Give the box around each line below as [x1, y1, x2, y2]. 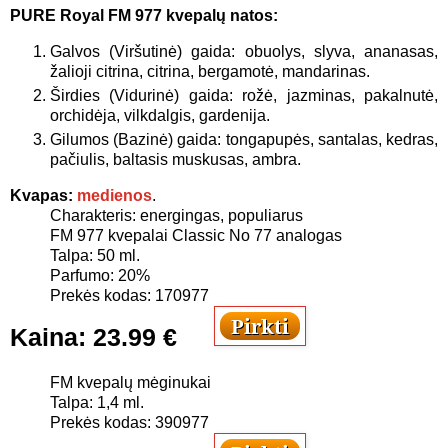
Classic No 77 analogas [172, 226, 342, 244]
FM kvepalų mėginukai [50, 373, 211, 391]
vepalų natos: [175, 6, 278, 24]
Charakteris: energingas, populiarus [50, 206, 303, 224]
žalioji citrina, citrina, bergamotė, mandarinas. [50, 62, 370, 80]
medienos [77, 186, 152, 204]
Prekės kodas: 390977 [50, 413, 209, 431]
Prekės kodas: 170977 [50, 286, 209, 304]
